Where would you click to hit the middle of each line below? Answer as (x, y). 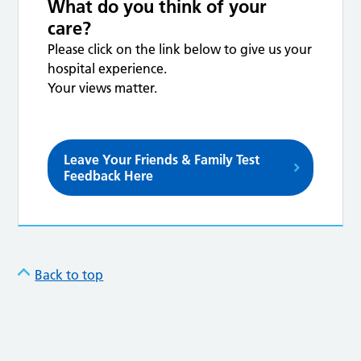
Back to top (69, 275)
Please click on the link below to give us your (180, 50)
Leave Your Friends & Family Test (162, 160)
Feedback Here (109, 176)
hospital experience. (108, 69)
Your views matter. (103, 88)
